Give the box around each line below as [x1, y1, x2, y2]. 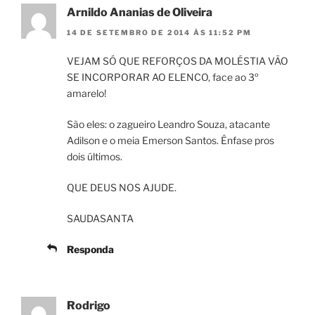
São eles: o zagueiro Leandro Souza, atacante [67, 117, 270, 130]
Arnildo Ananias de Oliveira [67, 6, 212, 20]
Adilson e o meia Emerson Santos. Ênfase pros [67, 134, 274, 146]
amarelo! [67, 86, 106, 99]
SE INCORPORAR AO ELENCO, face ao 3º [67, 70, 259, 83]
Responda [67, 243, 114, 255]
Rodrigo [67, 298, 110, 312]
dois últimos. [67, 150, 122, 162]
